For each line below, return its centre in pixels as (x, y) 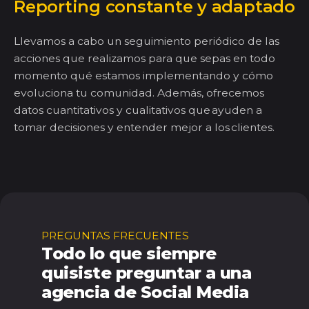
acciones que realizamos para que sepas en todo (144, 59)
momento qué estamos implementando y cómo (143, 76)
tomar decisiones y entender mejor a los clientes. (144, 128)
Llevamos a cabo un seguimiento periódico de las (147, 41)
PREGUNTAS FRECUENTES (115, 236)
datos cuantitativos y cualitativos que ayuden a (138, 110)
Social (168, 292)
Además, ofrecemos (211, 93)
